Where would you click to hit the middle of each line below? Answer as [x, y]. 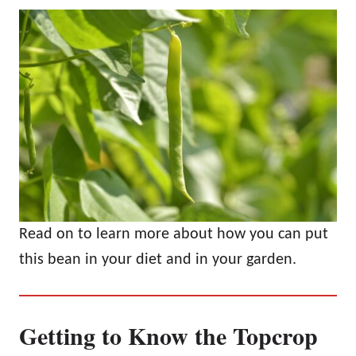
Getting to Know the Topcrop [168, 335]
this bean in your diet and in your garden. [158, 259]
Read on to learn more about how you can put [174, 234]
